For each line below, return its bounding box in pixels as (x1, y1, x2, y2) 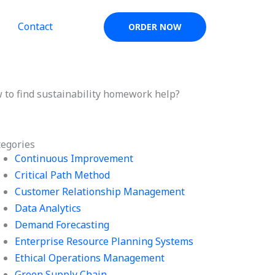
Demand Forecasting (15, 218, 110, 231)
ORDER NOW (128, 21, 182, 33)
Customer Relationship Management (15, 185, 185, 198)
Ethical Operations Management (15, 251, 165, 265)
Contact (17, 20, 53, 33)
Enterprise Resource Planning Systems (15, 234, 194, 248)
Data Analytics (15, 201, 82, 215)
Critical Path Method (15, 168, 110, 182)
